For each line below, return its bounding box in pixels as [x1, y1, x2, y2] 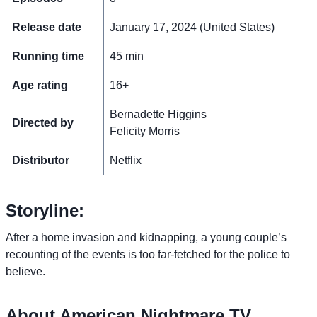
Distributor [12, 154, 69, 166]
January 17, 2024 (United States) [110, 21, 275, 33]
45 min [110, 50, 144, 62]
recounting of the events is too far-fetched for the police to [6, 248, 290, 260]
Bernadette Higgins [110, 108, 207, 120]
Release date [12, 21, 81, 33]
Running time [12, 50, 84, 62]
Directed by [12, 116, 74, 129]
